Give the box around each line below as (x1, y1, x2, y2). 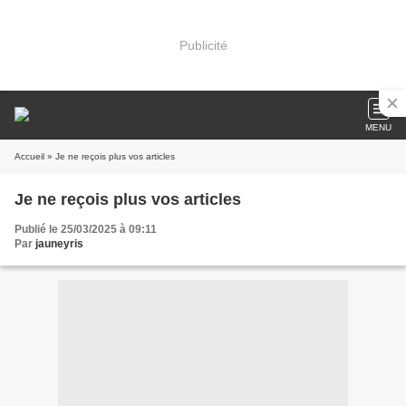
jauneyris (35, 237, 83, 250)
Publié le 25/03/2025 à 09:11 (14, 223, 157, 236)
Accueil (14, 151, 44, 161)
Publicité (179, 37, 227, 53)
